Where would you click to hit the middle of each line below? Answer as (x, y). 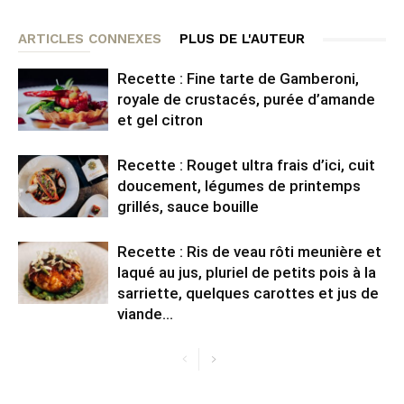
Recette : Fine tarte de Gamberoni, (238, 79)
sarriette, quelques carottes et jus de (248, 294)
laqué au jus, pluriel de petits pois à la (247, 273)
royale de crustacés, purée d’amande (246, 100)
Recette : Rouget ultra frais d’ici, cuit (246, 165)
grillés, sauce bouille (188, 207)
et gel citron (160, 120)
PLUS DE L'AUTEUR (242, 39)
